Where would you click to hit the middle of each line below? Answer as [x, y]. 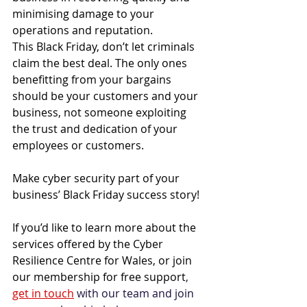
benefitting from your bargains [93, 79]
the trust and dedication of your [96, 128]
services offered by [63, 244]
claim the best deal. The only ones [101, 63]
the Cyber [139, 244]
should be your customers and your [107, 96]
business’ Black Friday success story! [107, 194]
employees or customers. [79, 145]
